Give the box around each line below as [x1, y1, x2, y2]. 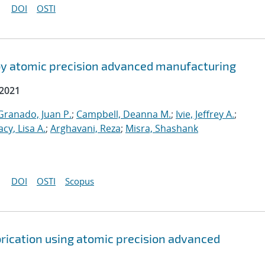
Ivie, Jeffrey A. [176, 108, 234, 121]
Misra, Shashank [125, 122, 198, 135]
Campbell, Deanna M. [76, 108, 171, 121]
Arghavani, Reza [50, 122, 121, 135]
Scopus [65, 175, 94, 187]
